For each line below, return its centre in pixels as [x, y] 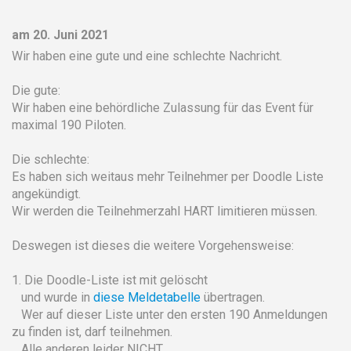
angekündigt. [46, 194]
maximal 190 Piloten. [69, 125]
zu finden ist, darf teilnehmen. [92, 331]
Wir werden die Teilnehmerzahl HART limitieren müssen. [165, 211]
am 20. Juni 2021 [60, 34]
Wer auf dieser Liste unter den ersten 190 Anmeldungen [170, 314]
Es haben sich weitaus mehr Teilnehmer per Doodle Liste [168, 176]
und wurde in [52, 297]
